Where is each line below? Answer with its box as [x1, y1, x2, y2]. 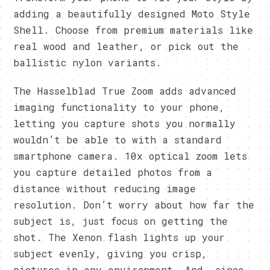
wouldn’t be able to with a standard [13, 133, 222, 146]
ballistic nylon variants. [13, 55, 162, 69]
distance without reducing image [13, 181, 196, 195]
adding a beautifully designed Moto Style [13, 7, 251, 20]
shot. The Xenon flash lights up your [13, 230, 225, 243]
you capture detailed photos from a [13, 165, 213, 178]
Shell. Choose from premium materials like [13, 23, 254, 36]
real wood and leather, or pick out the [13, 39, 239, 52]
